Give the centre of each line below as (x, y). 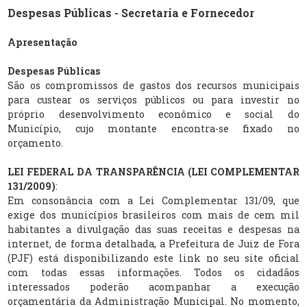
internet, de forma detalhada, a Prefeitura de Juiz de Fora (153, 243)
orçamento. (36, 143)
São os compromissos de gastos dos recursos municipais (153, 85)
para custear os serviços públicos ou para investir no (153, 99)
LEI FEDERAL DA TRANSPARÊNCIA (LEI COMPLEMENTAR (153, 171)
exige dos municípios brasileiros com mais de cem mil (153, 214)
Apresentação (43, 42)
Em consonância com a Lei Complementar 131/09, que (153, 200)
